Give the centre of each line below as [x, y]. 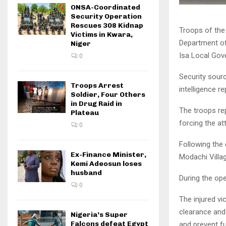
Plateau [85, 113]
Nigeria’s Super [99, 215]
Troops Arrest [97, 86]
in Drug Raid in [96, 104]
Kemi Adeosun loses [106, 164]
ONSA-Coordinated [105, 7]
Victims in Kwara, [102, 35]
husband [86, 173]
